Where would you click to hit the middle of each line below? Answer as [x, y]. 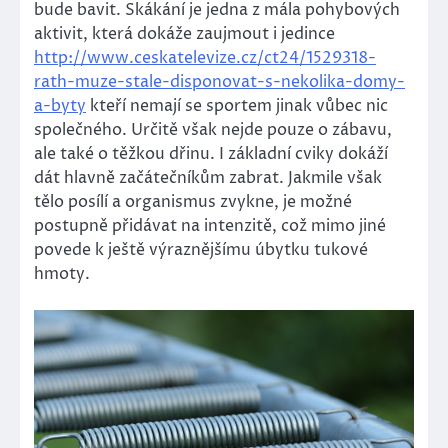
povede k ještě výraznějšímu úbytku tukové [201, 249]
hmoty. [62, 273]
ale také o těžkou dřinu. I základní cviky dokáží [211, 153]
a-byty [60, 105]
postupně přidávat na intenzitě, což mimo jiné [210, 225]
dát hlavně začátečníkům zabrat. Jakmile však [208, 177]
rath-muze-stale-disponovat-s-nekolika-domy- [219, 81]
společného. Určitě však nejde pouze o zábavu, [213, 129]
